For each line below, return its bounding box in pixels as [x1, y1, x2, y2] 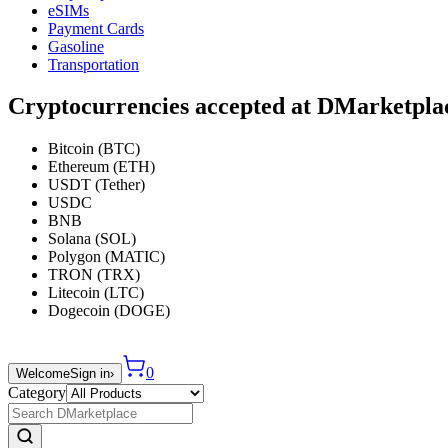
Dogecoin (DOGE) [48, 302, 170, 320]
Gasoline [48, 37, 104, 55]
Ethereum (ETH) [48, 158, 155, 176]
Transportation [48, 55, 139, 73]
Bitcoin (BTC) [48, 140, 140, 158]
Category [8, 384, 66, 402]
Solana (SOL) [48, 230, 136, 248]
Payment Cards [48, 19, 144, 37]
